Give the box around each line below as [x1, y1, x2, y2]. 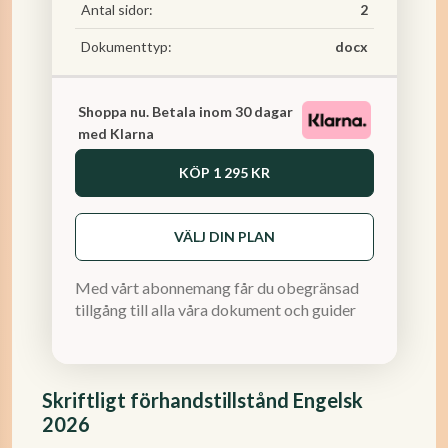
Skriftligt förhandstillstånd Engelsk [42, 388, 363, 412]
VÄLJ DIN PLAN [173, 228, 275, 245]
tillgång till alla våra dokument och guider [74, 300, 356, 319]
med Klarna [77, 125, 154, 142]
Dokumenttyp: [80, 38, 172, 55]
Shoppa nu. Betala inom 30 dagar [77, 103, 293, 120]
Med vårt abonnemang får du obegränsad [74, 278, 359, 297]
